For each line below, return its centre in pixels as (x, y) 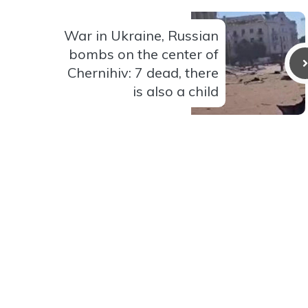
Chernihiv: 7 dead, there (143, 72)
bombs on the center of (144, 54)
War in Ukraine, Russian (141, 35)
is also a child (176, 91)
